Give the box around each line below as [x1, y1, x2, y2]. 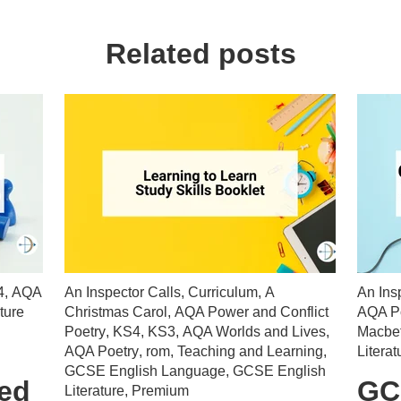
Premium [131, 382, 189, 398]
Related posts [105, 38, 296, 71]
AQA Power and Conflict [174, 303, 328, 320]
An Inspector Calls [64, 284, 181, 300]
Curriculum [187, 284, 258, 300]
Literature [64, 382, 124, 398]
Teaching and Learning [176, 343, 323, 359]
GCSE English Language [64, 363, 226, 379]
